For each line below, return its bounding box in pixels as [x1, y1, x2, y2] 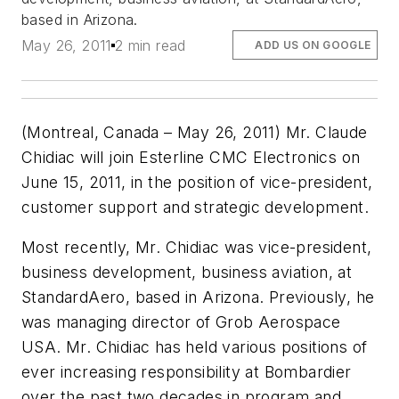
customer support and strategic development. [21, 197, 370, 216]
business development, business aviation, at [21, 263, 353, 282]
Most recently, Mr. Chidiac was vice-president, [21, 238, 372, 257]
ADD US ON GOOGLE [255, 37, 371, 52]
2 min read [114, 36, 186, 54]
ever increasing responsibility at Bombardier [21, 362, 352, 382]
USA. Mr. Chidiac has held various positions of [21, 338, 368, 357]
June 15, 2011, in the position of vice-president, [21, 172, 373, 191]
